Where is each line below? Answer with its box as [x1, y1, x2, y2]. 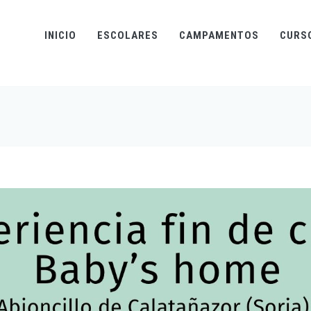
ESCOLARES [97, 29, 158, 42]
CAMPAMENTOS [179, 29, 259, 42]
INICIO [44, 29, 76, 42]
